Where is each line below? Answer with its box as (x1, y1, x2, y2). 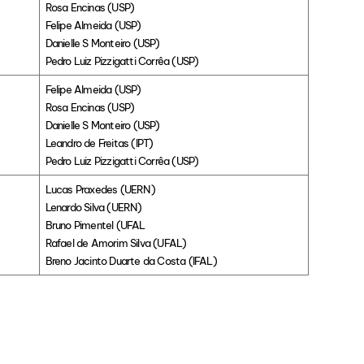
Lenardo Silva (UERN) (45, 201, 142, 214)
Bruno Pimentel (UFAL (45, 219, 145, 232)
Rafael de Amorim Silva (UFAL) (45, 236, 187, 250)
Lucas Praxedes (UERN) (45, 183, 155, 197)
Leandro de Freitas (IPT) (45, 136, 154, 150)
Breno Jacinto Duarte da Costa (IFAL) (45, 254, 217, 268)
